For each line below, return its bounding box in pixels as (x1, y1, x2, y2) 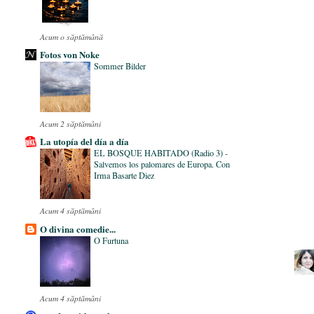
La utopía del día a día (40, 135, 130, 149)
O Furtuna (94, 234, 129, 246)
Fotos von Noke (40, 48, 100, 62)
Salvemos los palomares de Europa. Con (94, 158, 231, 170)
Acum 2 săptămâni (40, 118, 102, 130)
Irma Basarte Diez (94, 170, 155, 182)
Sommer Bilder (94, 60, 146, 72)
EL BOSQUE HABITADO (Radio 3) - (94, 147, 228, 159)
